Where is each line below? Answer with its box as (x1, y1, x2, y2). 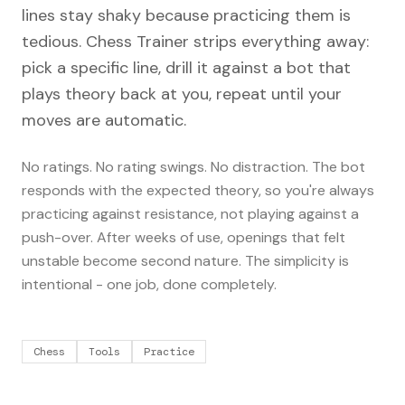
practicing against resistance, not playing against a (22, 204, 359, 223)
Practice (144, 344, 194, 359)
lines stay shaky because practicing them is (22, 5, 351, 26)
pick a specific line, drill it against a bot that (22, 57, 351, 79)
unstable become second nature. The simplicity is (22, 251, 349, 270)
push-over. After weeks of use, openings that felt (22, 228, 345, 247)
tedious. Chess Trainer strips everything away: (22, 31, 369, 52)
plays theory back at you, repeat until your (22, 83, 342, 105)
